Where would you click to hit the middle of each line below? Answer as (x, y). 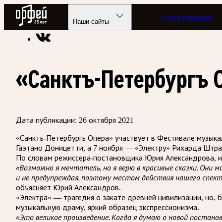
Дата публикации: (46, 120)
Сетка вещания (187, 17)
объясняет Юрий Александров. (68, 187)
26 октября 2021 (106, 120)
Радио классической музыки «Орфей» (80, 21)
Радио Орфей (39, 9)
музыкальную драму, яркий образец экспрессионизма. (108, 207)
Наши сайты (91, 22)
